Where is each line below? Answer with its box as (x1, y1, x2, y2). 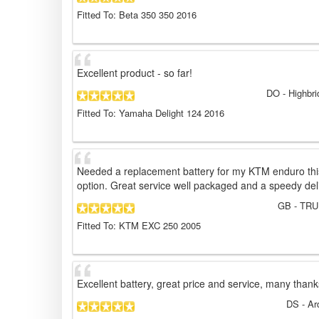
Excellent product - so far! (77, 66, 192, 80)
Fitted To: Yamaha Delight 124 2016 (77, 106, 224, 120)
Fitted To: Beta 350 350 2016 (77, 8, 197, 22)
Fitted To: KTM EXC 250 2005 (77, 219, 201, 233)
